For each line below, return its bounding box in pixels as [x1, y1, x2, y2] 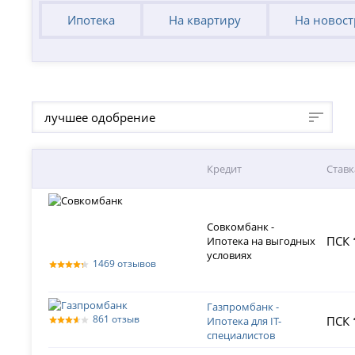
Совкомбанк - [207, 219, 275, 234]
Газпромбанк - [207, 300, 280, 314]
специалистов [207, 328, 276, 342]
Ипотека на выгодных [207, 234, 316, 248]
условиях [207, 248, 253, 262]
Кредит [207, 162, 242, 176]
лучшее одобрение [44, 109, 156, 125]
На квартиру [169, 12, 242, 28]
